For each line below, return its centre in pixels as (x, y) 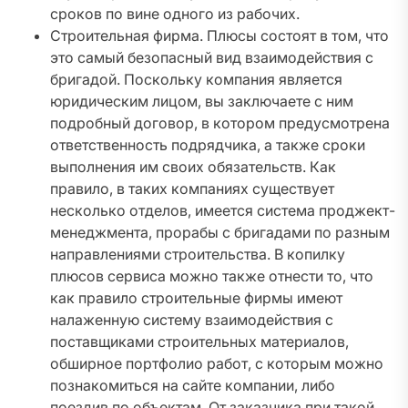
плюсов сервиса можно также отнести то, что (212, 276)
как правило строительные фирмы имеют (196, 298)
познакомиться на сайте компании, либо (193, 386)
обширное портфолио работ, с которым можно (217, 364)
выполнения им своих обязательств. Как (193, 167)
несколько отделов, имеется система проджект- (223, 211)
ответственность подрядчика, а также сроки (208, 145)
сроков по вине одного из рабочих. (175, 14)
